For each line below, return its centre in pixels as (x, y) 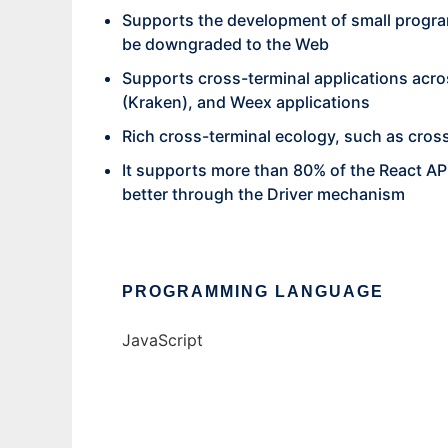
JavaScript (162, 340)
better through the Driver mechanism (263, 194)
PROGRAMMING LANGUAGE (253, 291)
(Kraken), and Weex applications (246, 102)
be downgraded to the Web (225, 44)
